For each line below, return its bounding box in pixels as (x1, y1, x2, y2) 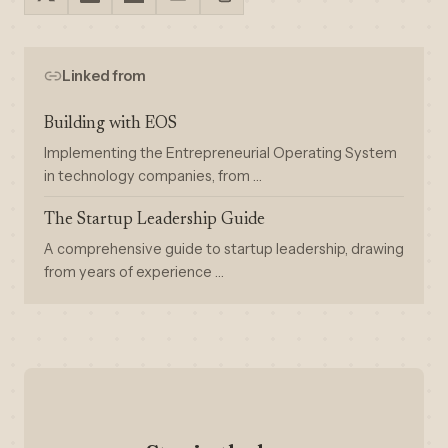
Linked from (62, 67, 146, 85)
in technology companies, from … (44, 167, 262, 185)
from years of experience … (44, 263, 224, 281)
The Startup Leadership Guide (44, 212, 265, 229)
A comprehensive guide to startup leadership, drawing (44, 240, 404, 258)
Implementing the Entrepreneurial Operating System (44, 144, 397, 162)
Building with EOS (44, 116, 177, 133)
